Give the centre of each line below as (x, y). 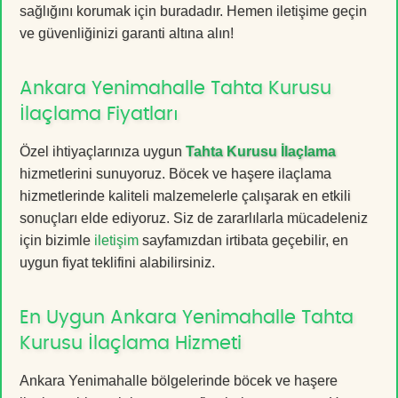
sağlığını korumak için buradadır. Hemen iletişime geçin (193, 11)
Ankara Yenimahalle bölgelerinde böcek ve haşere (179, 380)
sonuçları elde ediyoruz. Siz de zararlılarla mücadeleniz (194, 218)
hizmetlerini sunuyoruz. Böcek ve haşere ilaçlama (175, 173)
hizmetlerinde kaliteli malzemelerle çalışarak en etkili (185, 195)
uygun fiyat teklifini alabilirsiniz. (117, 262)
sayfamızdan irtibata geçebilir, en (243, 240)
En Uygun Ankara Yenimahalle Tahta (187, 317)
